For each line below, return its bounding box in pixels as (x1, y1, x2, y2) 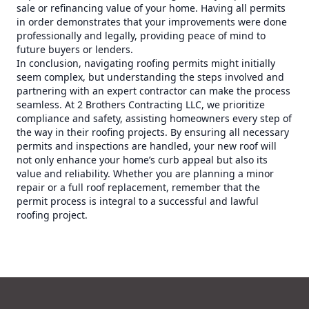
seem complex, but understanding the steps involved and (17, 70, 284, 83)
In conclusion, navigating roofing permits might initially (17, 57, 275, 70)
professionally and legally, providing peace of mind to (17, 29, 266, 42)
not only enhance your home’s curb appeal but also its (17, 153, 268, 166)
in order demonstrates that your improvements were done (17, 15, 287, 28)
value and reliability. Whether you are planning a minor (17, 167, 274, 180)
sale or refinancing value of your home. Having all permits (17, 1, 286, 14)
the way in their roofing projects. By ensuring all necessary (17, 126, 289, 139)
